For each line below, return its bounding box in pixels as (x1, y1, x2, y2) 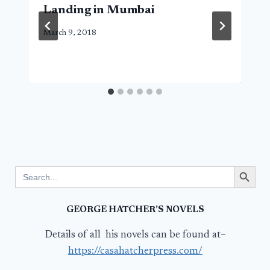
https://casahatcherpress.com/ (68, 246, 202, 257)
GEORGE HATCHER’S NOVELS (66, 205, 204, 215)
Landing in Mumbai (43, 4, 154, 16)
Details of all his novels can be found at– (45, 230, 226, 240)
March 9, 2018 (43, 29, 96, 38)
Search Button (233, 160, 267, 172)
